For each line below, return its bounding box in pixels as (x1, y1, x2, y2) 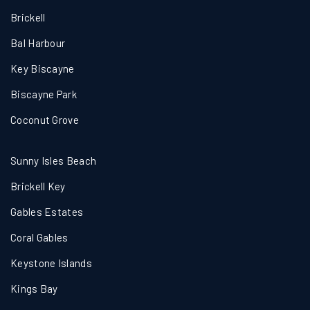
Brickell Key (10, 180, 66, 192)
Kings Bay (10, 282, 58, 295)
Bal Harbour (10, 37, 66, 49)
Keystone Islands (10, 257, 92, 269)
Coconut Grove (10, 113, 79, 126)
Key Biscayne (10, 62, 75, 75)
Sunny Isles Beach (10, 154, 97, 167)
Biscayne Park (10, 88, 77, 100)
